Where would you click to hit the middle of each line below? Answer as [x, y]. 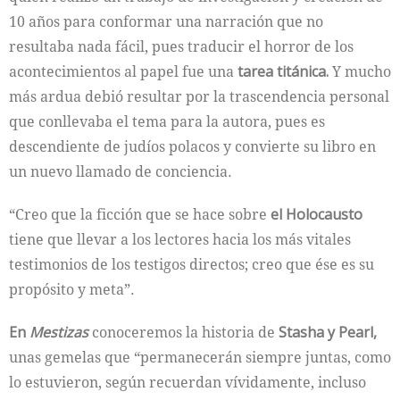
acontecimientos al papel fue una [123, 71]
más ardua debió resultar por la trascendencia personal [199, 96]
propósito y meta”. [72, 289]
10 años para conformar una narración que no [166, 21]
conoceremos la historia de [183, 332]
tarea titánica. [283, 71]
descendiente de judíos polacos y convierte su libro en [192, 146]
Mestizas [59, 332]
